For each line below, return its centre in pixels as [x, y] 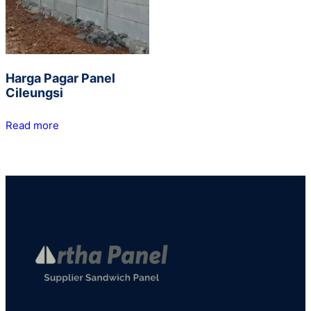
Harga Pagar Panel [60, 78]
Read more [32, 126]
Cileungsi [34, 93]
